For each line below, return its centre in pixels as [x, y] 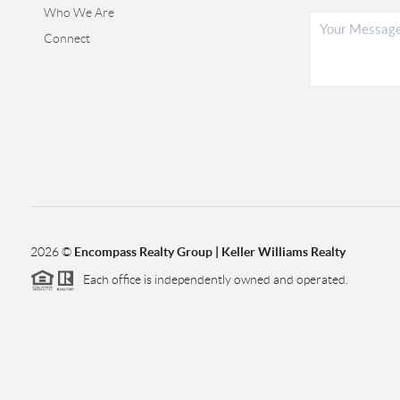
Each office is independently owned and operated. [211, 279]
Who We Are [79, 12]
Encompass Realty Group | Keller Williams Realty [209, 251]
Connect [67, 38]
